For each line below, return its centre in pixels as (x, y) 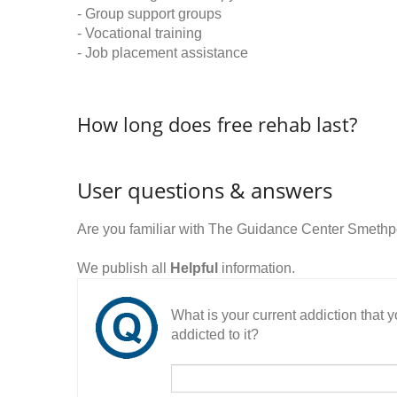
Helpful (194, 268)
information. (257, 268)
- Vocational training (140, 33)
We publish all (124, 268)
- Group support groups (149, 14)
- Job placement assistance (163, 53)
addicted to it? (215, 335)
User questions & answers (205, 190)
